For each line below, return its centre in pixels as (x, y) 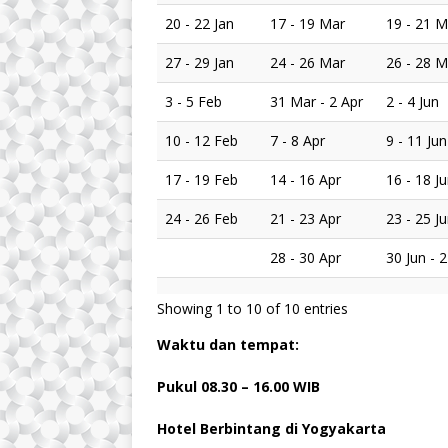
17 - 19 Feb (201, 179)
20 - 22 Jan (199, 23)
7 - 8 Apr (297, 140)
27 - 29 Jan (199, 62)
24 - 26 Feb (201, 218)
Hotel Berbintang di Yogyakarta (271, 428)
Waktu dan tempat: (228, 344)
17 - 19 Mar (307, 23)
